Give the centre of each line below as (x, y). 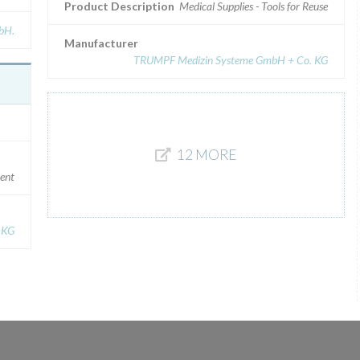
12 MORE (207, 155)
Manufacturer (101, 43)
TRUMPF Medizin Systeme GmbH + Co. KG (231, 60)
